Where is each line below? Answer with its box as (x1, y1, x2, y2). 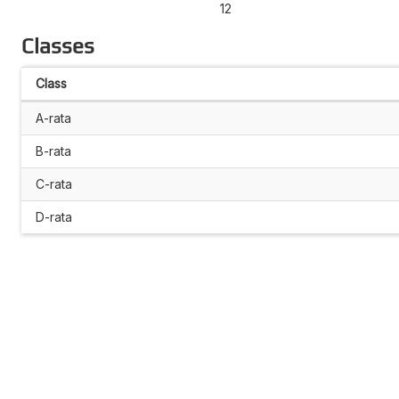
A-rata (36, 110, 71, 126)
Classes (21, 33, 94, 58)
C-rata (36, 175, 72, 191)
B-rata (36, 142, 71, 159)
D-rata (36, 208, 72, 224)
